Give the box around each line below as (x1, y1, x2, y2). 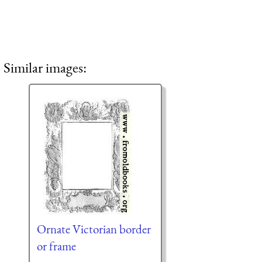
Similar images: (4, 58, 87, 77)
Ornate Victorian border (36, 220, 151, 237)
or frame (36, 237, 76, 254)
